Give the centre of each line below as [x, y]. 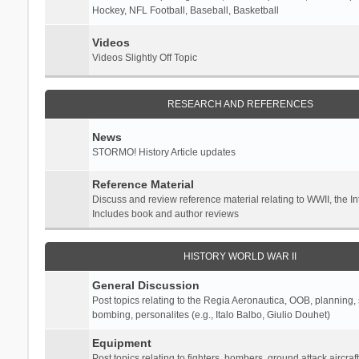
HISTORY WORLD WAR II [240, 256]
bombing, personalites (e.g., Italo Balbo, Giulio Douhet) [211, 315]
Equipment [121, 343]
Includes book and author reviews [165, 214]
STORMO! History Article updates [163, 152]
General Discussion [145, 285]
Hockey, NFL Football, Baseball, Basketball [185, 10]
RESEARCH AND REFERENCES [240, 104]
